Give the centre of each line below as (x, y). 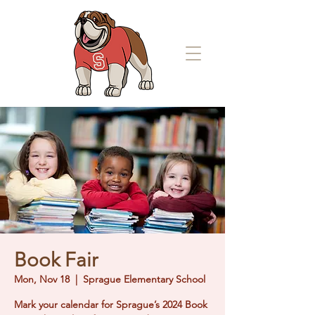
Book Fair (56, 260)
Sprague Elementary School (144, 279)
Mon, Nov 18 (42, 279)
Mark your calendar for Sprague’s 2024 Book (111, 304)
